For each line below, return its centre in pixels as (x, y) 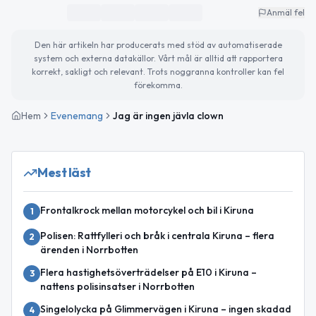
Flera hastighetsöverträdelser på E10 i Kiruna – (148, 272)
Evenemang (77, 115)
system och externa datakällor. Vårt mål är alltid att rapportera (158, 58)
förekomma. (158, 85)
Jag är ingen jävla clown (168, 115)
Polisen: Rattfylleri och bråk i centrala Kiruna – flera (157, 235)
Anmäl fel (286, 12)
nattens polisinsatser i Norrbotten (117, 286)
